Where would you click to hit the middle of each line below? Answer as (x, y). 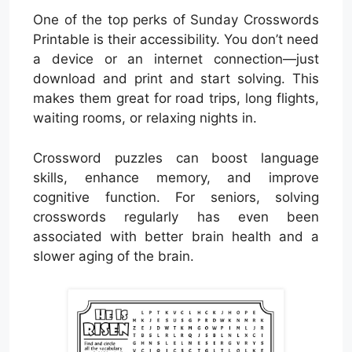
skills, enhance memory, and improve (176, 177)
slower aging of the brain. (114, 256)
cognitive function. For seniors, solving (176, 197)
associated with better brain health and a (176, 236)
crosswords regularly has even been (176, 216)
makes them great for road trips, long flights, (176, 99)
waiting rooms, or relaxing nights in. (145, 118)
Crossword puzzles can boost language (176, 158)
